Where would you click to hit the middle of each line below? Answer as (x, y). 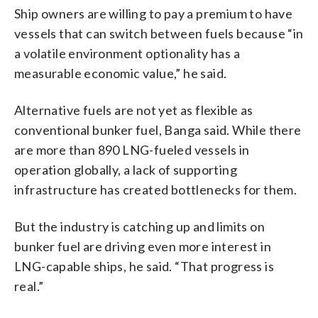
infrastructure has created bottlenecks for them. (156, 189)
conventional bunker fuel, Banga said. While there (158, 130)
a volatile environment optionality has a (127, 53)
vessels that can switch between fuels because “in (159, 33)
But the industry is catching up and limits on (139, 226)
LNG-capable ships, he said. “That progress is (144, 266)
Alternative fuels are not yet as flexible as (134, 110)
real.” (29, 286)
